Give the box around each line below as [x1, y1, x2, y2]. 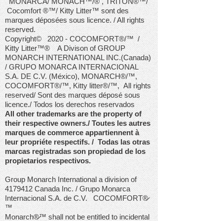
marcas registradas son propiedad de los [5, 147, 146, 155]
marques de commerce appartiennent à [5, 128, 139, 137]
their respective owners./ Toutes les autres [5, 119, 150, 127]
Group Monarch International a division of [5, 175, 137, 184]
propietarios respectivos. [5, 156, 91, 165]
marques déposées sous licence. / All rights [5, 16, 145, 24]
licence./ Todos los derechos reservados [5, 100, 135, 109]
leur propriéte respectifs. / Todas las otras [5, 138, 150, 146]
